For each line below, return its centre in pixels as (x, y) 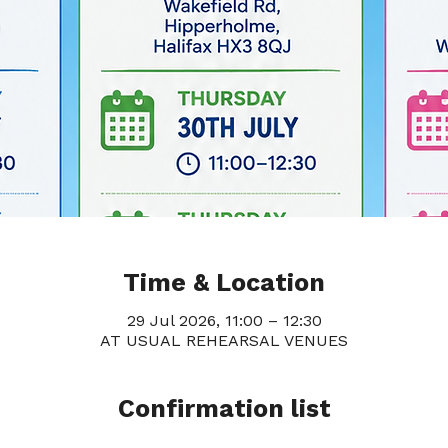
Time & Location (224, 282)
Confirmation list (224, 409)
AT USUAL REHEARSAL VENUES (224, 341)
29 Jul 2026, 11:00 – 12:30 (224, 321)
